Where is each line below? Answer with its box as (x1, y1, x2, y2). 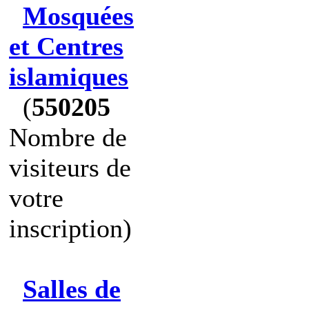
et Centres (9, 32, 123, 61)
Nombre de (9, 123, 127, 152)
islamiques (9, 62, 128, 91)
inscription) (9, 214, 132, 243)
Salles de (23, 275, 121, 303)
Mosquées (23, 1, 134, 30)
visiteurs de (9, 153, 131, 182)
